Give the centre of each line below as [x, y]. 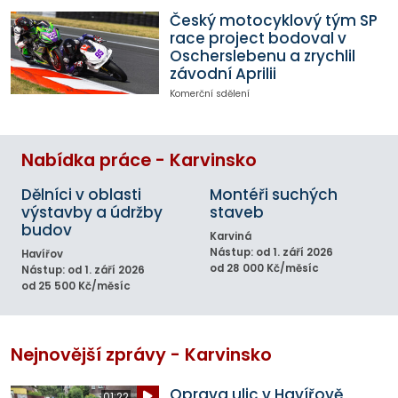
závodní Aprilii [223, 73]
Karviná [231, 237]
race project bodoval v [258, 38]
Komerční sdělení [209, 93]
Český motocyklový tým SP [273, 20]
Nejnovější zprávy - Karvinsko [141, 354]
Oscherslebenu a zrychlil [262, 56]
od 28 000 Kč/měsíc [264, 269]
